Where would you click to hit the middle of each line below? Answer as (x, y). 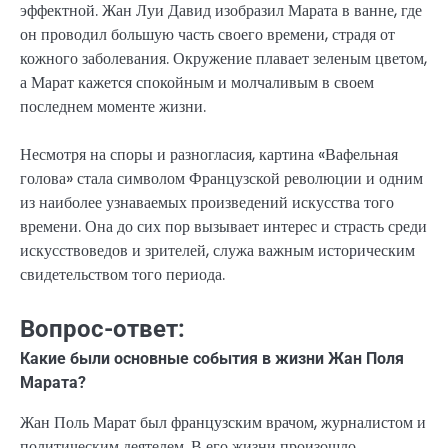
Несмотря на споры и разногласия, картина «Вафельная (209, 155)
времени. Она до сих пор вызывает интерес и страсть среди (223, 227)
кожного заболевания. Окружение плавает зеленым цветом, (223, 59)
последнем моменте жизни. (113, 107)
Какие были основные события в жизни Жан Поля (212, 359)
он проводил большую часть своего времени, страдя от (207, 35)
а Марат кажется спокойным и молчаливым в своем (197, 83)
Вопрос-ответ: (102, 329)
